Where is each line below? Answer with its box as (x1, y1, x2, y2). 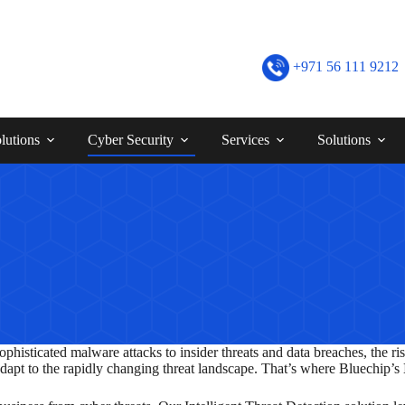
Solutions (316, 132, 371, 147)
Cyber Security (87, 132, 174, 147)
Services (221, 132, 269, 147)
